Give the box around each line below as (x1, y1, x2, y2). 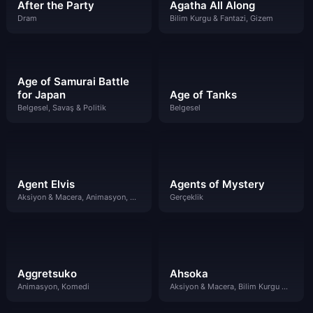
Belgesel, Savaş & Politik (17, 103, 106, 112)
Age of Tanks (169, 88, 237, 101)
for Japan (17, 88, 66, 101)
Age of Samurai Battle (17, 75, 129, 88)
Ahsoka (169, 266, 208, 280)
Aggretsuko (17, 266, 77, 280)
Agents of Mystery (169, 177, 265, 191)
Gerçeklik (169, 191, 203, 202)
